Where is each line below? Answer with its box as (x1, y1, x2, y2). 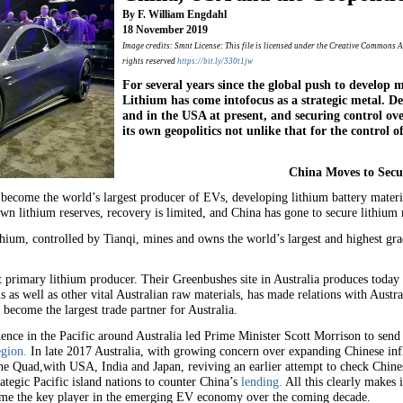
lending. (240, 373, 285, 389)
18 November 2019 (122, 22, 209, 36)
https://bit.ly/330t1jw (177, 56, 254, 66)
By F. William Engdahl (122, 7, 228, 21)
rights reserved (122, 56, 178, 66)
